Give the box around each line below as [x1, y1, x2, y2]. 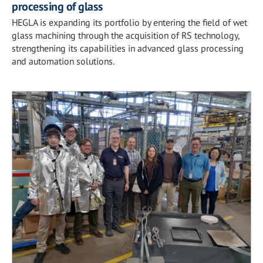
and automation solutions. [12, 55, 114, 67]
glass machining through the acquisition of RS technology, [12, 29, 240, 41]
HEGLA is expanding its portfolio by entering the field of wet [12, 16, 247, 28]
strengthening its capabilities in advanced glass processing [12, 42, 244, 54]
